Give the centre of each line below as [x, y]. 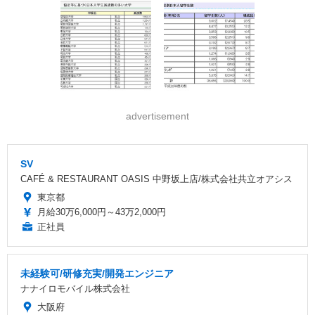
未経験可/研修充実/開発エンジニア [97, 274]
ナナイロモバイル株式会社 [75, 289]
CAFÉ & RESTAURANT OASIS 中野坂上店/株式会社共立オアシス [156, 179]
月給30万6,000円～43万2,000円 [102, 212]
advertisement [157, 116]
